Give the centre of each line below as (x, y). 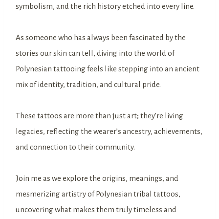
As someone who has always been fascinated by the (101, 37)
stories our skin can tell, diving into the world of (95, 53)
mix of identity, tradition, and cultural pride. (89, 84)
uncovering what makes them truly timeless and (96, 209)
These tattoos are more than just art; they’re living (99, 115)
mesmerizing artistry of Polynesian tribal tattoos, (98, 194)
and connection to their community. (76, 147)
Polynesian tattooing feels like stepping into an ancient (108, 68)
